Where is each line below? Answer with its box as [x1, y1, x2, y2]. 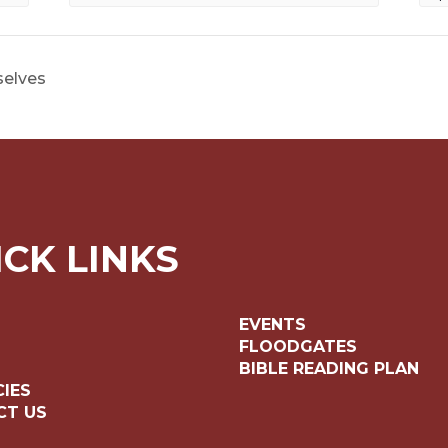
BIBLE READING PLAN [239, 358, 424, 378]
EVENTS [239, 314, 306, 334]
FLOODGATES [239, 336, 357, 356]
